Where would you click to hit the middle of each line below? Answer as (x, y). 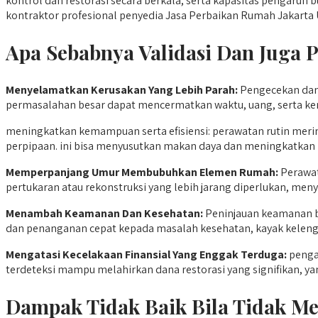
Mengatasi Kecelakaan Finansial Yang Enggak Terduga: (146, 254)
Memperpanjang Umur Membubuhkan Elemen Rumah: (142, 172)
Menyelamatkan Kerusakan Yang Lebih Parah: (122, 89)
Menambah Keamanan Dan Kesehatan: (104, 213)
